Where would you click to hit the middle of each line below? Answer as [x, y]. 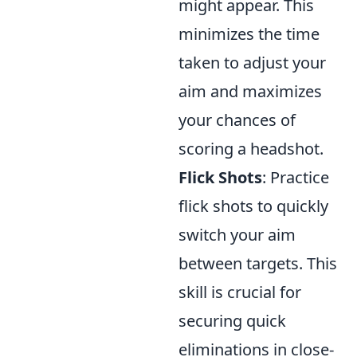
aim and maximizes [250, 92]
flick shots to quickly [253, 206]
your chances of [237, 120]
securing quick [232, 321]
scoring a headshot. [251, 149]
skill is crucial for [240, 292]
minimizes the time [249, 34]
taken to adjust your [252, 63]
